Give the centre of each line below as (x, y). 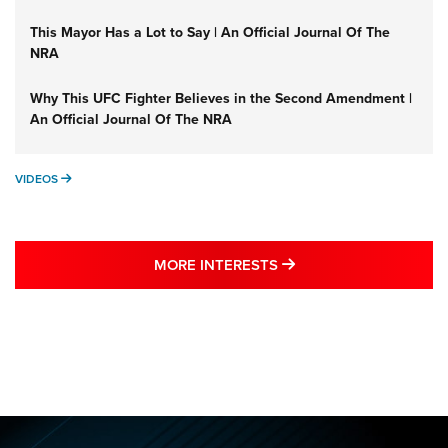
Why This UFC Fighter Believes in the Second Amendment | (221, 99)
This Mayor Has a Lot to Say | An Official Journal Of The (210, 33)
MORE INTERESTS (217, 265)
